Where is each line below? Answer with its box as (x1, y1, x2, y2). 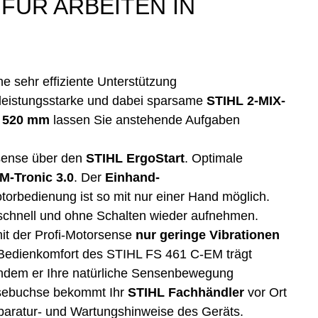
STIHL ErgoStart (86, 151, 185, 166)
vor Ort (244, 285, 287, 300)
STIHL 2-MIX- (207, 94, 285, 109)
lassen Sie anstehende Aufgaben (53, 113, 240, 128)
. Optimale (185, 151, 243, 166)
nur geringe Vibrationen (136, 228, 280, 243)
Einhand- (105, 170, 160, 185)
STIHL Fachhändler (128, 285, 244, 300)
